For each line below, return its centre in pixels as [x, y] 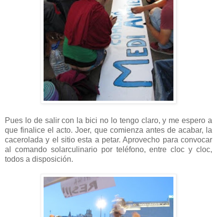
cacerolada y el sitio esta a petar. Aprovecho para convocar [108, 139]
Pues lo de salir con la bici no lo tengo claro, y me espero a [108, 120]
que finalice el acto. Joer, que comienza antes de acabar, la [108, 130]
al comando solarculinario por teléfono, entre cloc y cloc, [108, 149]
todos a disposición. [39, 159]
